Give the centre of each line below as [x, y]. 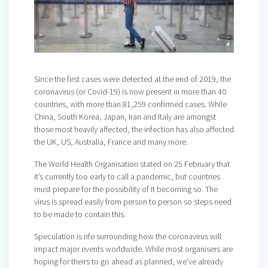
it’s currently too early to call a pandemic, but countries [127, 177]
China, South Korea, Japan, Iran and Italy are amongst [125, 117]
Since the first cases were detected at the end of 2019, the [133, 79]
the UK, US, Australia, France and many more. [111, 142]
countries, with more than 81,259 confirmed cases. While [130, 104]
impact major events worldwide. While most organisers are [133, 249]
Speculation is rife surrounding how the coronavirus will [128, 237]
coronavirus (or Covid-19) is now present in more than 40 [130, 92]
